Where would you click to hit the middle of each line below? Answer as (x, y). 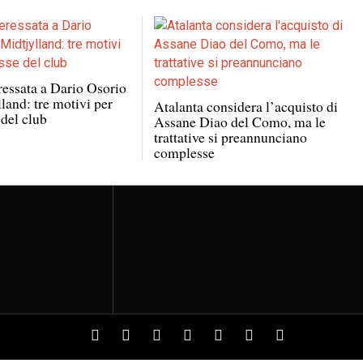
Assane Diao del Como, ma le (239, 121)
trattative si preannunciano (230, 137)
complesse (184, 152)
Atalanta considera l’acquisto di (246, 106)
